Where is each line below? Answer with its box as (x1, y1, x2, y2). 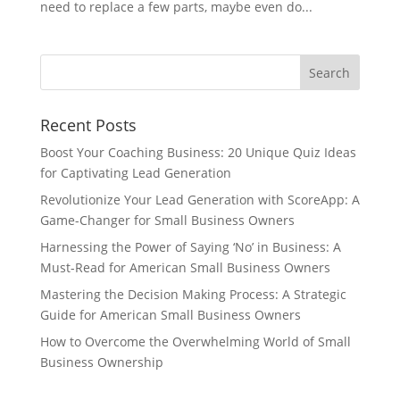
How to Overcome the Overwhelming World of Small (39, 333, 351, 350)
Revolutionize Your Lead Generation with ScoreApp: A (39, 191, 360, 208)
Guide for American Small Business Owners (39, 306, 301, 323)
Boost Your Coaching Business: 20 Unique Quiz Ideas (39, 144, 356, 161)
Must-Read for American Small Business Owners (39, 259, 330, 276)
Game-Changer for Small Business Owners (39, 212, 295, 229)
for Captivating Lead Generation (39, 164, 231, 181)
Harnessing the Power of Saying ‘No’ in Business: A (39, 238, 341, 255)
